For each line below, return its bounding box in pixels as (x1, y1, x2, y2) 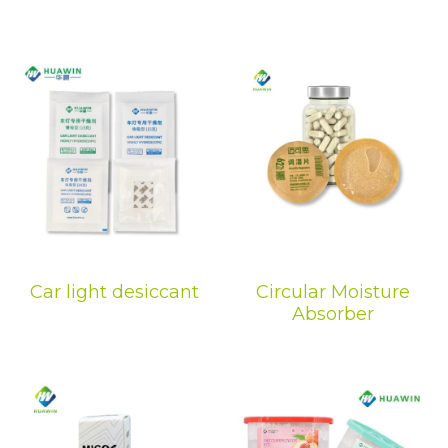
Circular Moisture (256, 280, 411, 303)
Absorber (292, 302, 375, 325)
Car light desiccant (30, 280, 199, 303)
